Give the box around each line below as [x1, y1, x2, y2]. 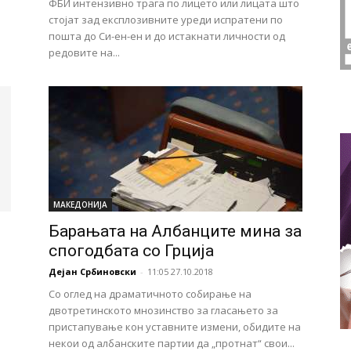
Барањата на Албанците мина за [49, 222, 302, 241]
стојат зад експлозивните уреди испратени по [49, 13, 283, 27]
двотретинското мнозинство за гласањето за [49, 303, 278, 317]
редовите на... [49, 45, 120, 60]
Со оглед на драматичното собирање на [49, 287, 251, 301]
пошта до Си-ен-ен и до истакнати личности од [49, 29, 285, 43]
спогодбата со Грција [49, 241, 214, 260]
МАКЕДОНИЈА [53, 199, 107, 210]
